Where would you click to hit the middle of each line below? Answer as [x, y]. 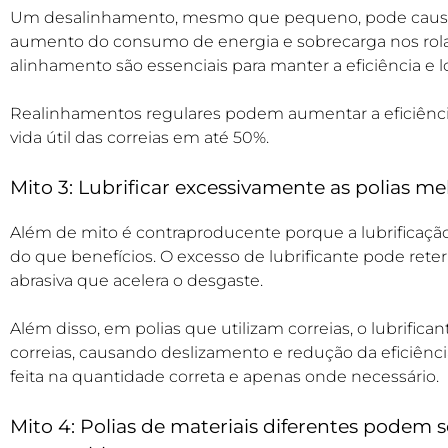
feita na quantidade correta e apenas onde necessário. [224, 376]
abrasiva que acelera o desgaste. [138, 280]
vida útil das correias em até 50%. [139, 138]
